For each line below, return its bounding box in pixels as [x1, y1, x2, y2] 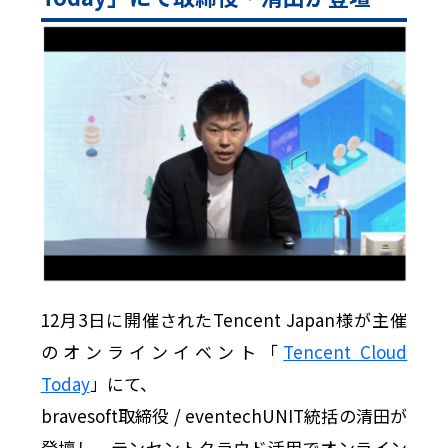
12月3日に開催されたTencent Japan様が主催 [40, 306, 408, 332]
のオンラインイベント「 [40, 338, 284, 364]
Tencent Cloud [283, 338, 408, 364]
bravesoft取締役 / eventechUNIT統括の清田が [40, 402, 408, 428]
